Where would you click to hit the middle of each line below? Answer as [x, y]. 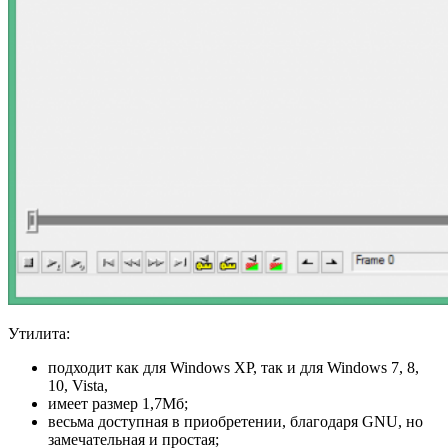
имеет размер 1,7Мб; [118, 403]
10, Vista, [78, 385]
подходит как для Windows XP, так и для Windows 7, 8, [233, 367]
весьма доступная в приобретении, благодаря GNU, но [235, 421]
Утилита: [39, 333]
